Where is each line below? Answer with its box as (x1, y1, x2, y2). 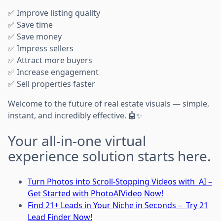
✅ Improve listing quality (8, 7, 100, 19)
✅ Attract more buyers (8, 55, 92, 66)
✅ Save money (8, 31, 62, 42)
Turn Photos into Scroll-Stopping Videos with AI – (28, 176, 212, 187)
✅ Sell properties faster (8, 78, 95, 90)
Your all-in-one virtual (8, 131, 146, 150)
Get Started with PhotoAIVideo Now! (28, 188, 163, 199)
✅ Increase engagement (8, 67, 99, 78)
